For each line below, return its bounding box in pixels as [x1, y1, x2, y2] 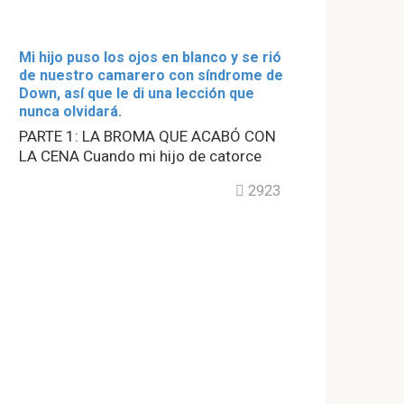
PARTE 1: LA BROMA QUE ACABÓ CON [19, 127, 276, 145]
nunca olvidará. [19, 103, 122, 120]
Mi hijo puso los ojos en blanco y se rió [19, 49, 281, 66]
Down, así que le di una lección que [19, 85, 254, 102]
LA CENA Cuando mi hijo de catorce [19, 147, 262, 165]
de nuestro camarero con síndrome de [19, 67, 283, 84]
